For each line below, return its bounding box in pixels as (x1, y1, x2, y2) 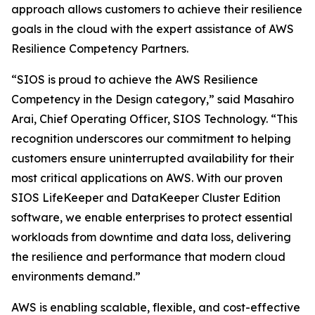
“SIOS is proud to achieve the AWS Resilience (11, 72, 258, 86)
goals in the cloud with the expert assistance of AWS (11, 22, 294, 36)
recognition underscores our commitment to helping (11, 131, 291, 146)
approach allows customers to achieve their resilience (11, 2, 302, 16)
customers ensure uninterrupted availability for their (11, 151, 294, 165)
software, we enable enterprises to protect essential (11, 210, 292, 224)
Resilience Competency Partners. (11, 41, 188, 56)
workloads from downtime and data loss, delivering (11, 230, 291, 244)
